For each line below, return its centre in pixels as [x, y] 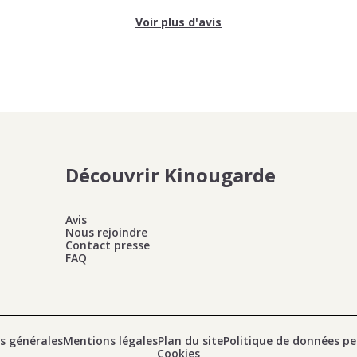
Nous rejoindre [106, 232]
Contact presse [108, 245]
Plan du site [190, 341]
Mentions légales [110, 341]
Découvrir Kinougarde [171, 175]
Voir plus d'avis [178, 22]
